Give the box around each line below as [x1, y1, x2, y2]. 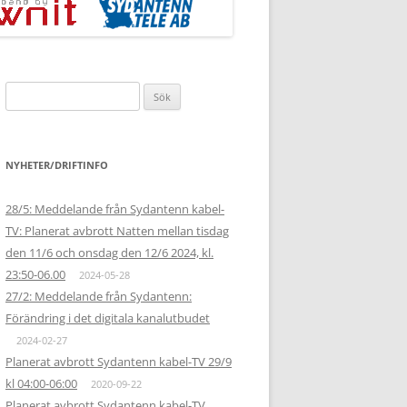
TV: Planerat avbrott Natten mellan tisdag [5, 223, 229, 239]
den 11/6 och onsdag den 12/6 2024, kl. [5, 244, 213, 261]
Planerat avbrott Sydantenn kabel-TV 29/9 [5, 353, 232, 370]
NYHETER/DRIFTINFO [5, 158, 108, 172]
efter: [5, 105, 33, 122]
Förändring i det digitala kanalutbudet [5, 310, 210, 326]
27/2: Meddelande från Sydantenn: [5, 288, 192, 304]
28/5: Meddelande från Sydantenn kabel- [5, 201, 224, 217]
